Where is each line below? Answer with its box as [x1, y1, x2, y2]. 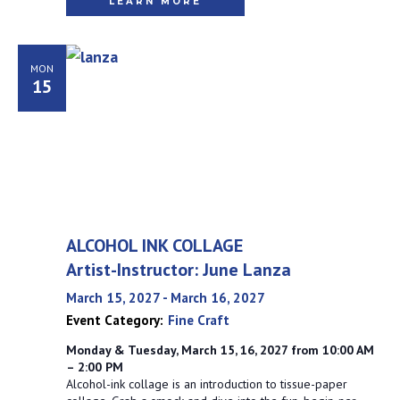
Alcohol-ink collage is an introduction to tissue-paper [65, 376, 347, 392]
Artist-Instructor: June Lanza [65, 258, 291, 281]
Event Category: [65, 312, 163, 329]
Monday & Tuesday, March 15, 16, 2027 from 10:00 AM [65, 342, 374, 358]
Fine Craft [167, 312, 229, 329]
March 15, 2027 [65, 289, 160, 306]
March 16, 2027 [170, 289, 265, 306]
